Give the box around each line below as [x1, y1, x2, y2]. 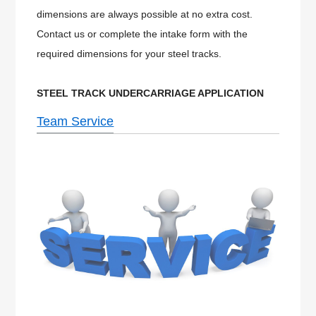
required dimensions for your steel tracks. [37, 48, 222, 60]
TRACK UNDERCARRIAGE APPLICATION [71, 87, 265, 99]
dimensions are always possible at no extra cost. [37, 8, 253, 20]
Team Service [37, 114, 114, 129]
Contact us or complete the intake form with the [37, 28, 248, 40]
